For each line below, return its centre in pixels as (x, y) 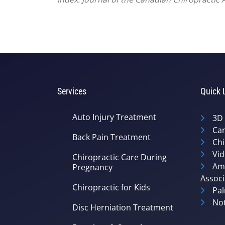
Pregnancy (92, 167)
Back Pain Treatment (111, 137)
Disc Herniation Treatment (123, 207)
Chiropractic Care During (120, 157)
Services (72, 91)
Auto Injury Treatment (114, 117)
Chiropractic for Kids (111, 187)
